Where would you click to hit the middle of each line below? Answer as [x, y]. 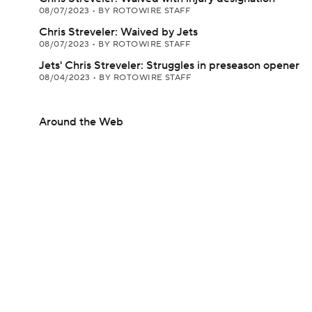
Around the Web [81, 122]
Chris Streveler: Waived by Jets [118, 32]
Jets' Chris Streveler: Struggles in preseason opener [169, 65]
